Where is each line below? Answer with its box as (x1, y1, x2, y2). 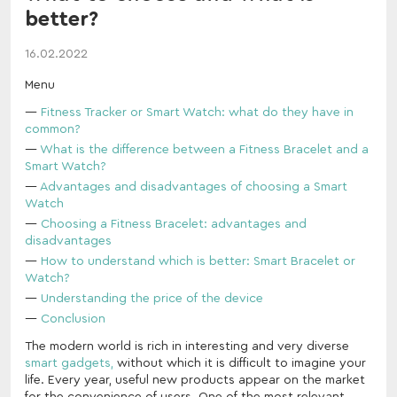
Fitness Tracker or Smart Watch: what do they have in (41, 105, 354, 119)
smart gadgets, (25, 356, 113, 370)
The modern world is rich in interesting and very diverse (25, 339, 349, 353)
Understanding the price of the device (41, 292, 263, 305)
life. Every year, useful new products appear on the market (25, 373, 365, 386)
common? (25, 122, 81, 136)
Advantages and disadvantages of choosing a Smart (40, 180, 347, 193)
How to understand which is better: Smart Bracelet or (41, 254, 355, 268)
